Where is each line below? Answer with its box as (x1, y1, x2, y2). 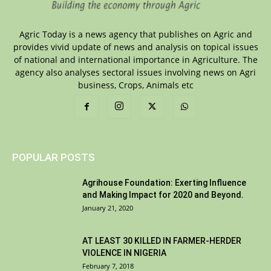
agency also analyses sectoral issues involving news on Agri (15, 67, 256, 79)
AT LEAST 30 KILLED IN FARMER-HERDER (82, 236, 241, 246)
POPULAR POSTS (12, 151, 95, 164)
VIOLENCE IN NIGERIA (82, 248, 166, 258)
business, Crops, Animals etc (77, 79, 194, 91)
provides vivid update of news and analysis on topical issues (13, 41, 258, 53)
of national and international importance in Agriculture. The (13, 54, 258, 66)
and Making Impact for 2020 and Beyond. (82, 190, 244, 200)
